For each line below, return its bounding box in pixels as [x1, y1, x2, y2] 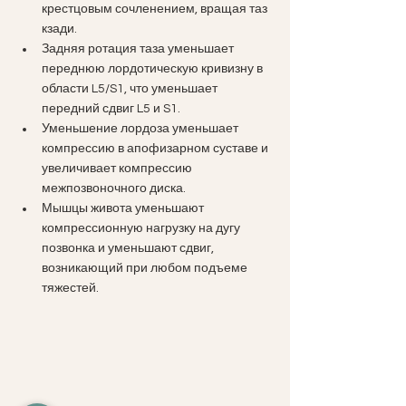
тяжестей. [42, 281, 99, 295]
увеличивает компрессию [42, 161, 195, 175]
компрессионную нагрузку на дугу [42, 221, 243, 235]
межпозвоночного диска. [42, 181, 186, 195]
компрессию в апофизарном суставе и [42, 141, 271, 155]
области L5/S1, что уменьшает [42, 82, 220, 95]
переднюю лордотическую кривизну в [42, 62, 266, 75]
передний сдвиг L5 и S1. [42, 101, 180, 115]
